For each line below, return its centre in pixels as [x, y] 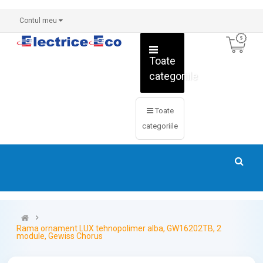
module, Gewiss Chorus [60, 236]
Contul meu [39, 21]
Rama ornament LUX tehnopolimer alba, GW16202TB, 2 [119, 228]
